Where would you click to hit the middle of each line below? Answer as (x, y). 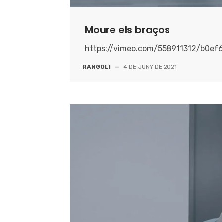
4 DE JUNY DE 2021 (150, 67)
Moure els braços (127, 29)
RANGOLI (97, 67)
